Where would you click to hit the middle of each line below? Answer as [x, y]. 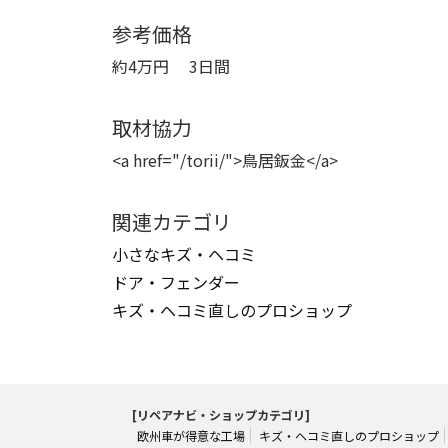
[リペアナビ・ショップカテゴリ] [221, 414]
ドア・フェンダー [176, 281]
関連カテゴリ [172, 221]
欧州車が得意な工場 [191, 435]
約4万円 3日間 [171, 65]
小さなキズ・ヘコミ [184, 253]
